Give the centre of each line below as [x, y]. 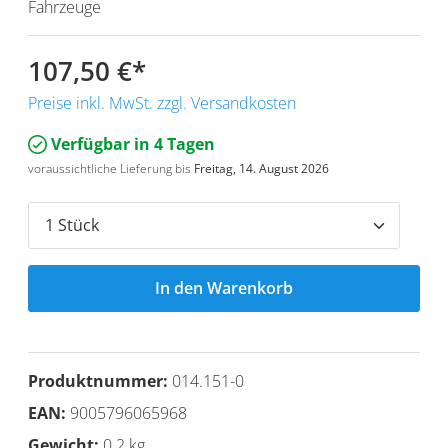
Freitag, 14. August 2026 [261, 168]
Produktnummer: [100, 380]
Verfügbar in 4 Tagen [131, 143]
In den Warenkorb [224, 287]
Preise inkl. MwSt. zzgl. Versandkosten [162, 102]
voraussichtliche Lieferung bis [111, 168]
